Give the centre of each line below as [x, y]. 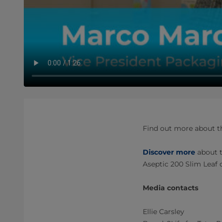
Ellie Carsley [164, 212]
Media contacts [170, 188]
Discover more [169, 152]
